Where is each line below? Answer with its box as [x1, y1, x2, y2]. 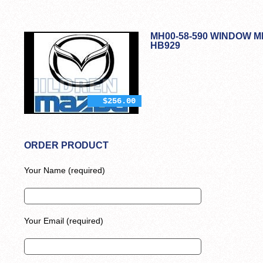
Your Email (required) [24, 216, 103, 226]
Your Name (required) [24, 166, 105, 175]
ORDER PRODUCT [24, 140, 109, 150]
